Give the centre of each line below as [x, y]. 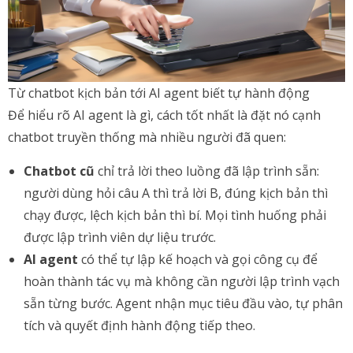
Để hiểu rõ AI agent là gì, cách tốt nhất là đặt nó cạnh [164, 115]
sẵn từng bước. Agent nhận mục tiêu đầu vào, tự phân [183, 303]
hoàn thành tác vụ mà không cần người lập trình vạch [182, 281]
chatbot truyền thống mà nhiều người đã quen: [147, 137]
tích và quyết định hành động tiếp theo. [139, 325]
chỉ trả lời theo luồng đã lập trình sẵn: [207, 171]
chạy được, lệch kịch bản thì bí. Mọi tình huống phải [175, 215]
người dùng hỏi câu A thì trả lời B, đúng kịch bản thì [176, 193]
